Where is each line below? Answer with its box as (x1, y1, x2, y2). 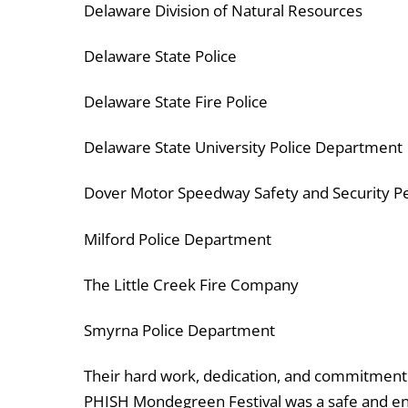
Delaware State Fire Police (84, 91, 268, 113)
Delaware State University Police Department (84, 137, 403, 158)
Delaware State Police (84, 46, 237, 67)
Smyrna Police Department (84, 319, 275, 341)
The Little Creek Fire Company (84, 273, 299, 295)
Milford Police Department (84, 228, 271, 250)
